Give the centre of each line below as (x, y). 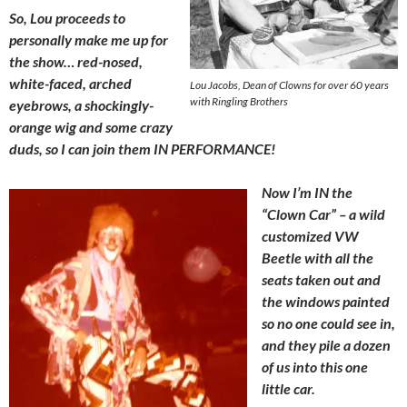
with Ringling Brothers (239, 101)
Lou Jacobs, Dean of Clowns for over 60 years (289, 85)
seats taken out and (321, 279)
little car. (288, 388)
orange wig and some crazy (91, 127)
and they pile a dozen (326, 345)
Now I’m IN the (307, 192)
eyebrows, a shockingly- (81, 105)
